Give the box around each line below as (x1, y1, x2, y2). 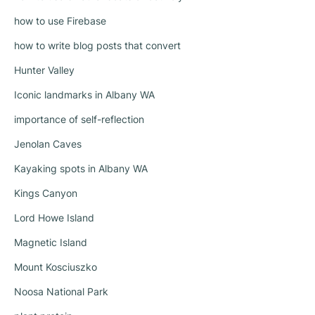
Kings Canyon (14, 187, 77, 200)
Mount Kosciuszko (14, 261, 97, 274)
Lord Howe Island (14, 212, 94, 224)
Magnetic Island (14, 236, 87, 249)
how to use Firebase (14, 15, 106, 27)
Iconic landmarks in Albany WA (14, 89, 155, 101)
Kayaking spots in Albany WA (14, 162, 148, 175)
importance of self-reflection (14, 113, 144, 126)
